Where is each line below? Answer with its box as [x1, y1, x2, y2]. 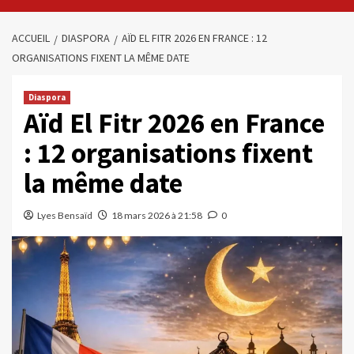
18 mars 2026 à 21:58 [111, 209, 202, 221]
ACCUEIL [12, 31, 50, 45]
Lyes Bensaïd [37, 209, 92, 221]
